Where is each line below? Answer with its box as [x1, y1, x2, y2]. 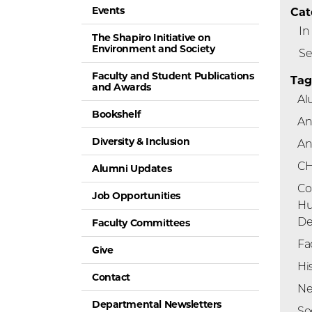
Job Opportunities [92, 189, 180, 203]
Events [92, 4, 125, 17]
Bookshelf [92, 108, 141, 121]
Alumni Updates [92, 162, 172, 175]
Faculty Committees [92, 217, 190, 230]
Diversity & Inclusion [92, 135, 190, 148]
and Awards [92, 81, 151, 94]
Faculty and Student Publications [92, 70, 254, 83]
